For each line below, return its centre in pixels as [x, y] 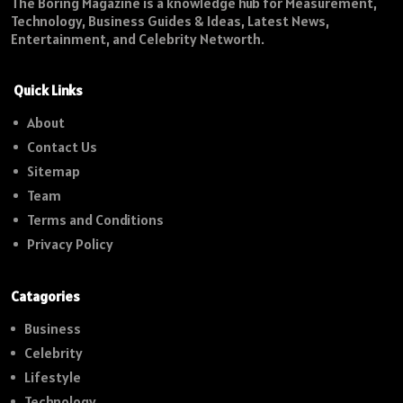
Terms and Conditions [95, 220]
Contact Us [62, 147]
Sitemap [54, 171]
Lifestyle [53, 376]
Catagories [45, 296]
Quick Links [48, 90]
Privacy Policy [70, 244]
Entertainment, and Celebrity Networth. [138, 39]
